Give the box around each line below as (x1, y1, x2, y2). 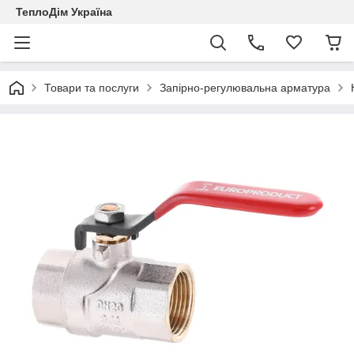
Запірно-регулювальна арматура (160, 81, 330, 94)
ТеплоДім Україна (16, 6, 112, 18)
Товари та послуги (44, 81, 139, 94)
